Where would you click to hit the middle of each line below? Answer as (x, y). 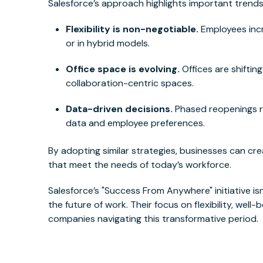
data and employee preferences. (136, 123)
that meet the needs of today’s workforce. (140, 164)
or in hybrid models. (108, 43)
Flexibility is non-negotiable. (132, 29)
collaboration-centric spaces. (130, 83)
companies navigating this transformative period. (154, 218)
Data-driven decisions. (119, 109)
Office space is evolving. (123, 69)
